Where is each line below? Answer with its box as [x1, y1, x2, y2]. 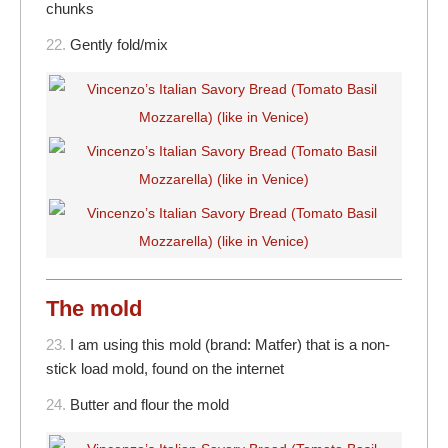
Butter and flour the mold [70, 396, 229, 414]
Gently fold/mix [70, 36, 168, 54]
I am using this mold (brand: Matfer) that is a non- [70, 336, 390, 354]
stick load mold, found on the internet [46, 360, 284, 378]
